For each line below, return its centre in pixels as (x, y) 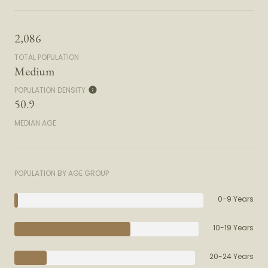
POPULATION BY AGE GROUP (62, 173)
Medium (34, 71)
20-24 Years (232, 257)
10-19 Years (233, 228)
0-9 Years (236, 199)
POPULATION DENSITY (50, 90)
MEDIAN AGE (35, 123)
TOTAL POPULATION (47, 57)
